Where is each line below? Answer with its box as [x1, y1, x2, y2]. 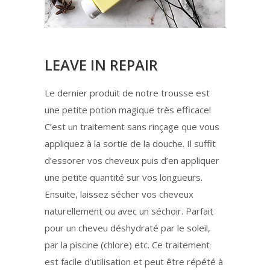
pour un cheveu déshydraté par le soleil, [45, 222, 210, 234]
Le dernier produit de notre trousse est [45, 87, 210, 99]
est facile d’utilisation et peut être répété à [45, 256, 223, 268]
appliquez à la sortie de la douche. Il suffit [45, 137, 216, 150]
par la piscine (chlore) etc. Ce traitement [45, 239, 210, 251]
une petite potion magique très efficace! [45, 104, 211, 116]
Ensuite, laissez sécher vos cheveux [45, 188, 193, 201]
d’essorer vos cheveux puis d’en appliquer [45, 154, 219, 167]
